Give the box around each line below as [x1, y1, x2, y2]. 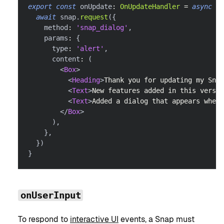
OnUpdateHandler [120, 2, 180, 10]
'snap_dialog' [76, 23, 128, 31]
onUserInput [20, 190, 81, 201]
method [28, 23, 68, 31]
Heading [72, 75, 100, 84]
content [28, 54, 80, 63]
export [28, 2, 52, 10]
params [28, 33, 68, 42]
